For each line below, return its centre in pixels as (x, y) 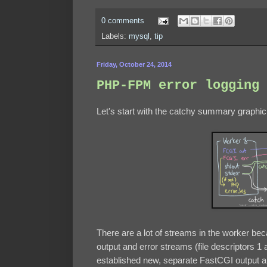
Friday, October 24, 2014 (134, 65)
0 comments (123, 21)
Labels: (115, 37)
